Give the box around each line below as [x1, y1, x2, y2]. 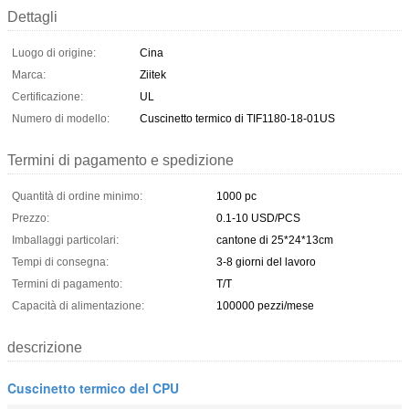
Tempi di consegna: [12, 255, 109, 268]
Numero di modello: [12, 111, 110, 125]
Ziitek [140, 68, 166, 81]
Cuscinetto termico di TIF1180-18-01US [140, 111, 335, 125]
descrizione [7, 339, 82, 355]
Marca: [12, 68, 46, 81]
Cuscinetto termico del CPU [7, 378, 179, 397]
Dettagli [7, 8, 58, 25]
